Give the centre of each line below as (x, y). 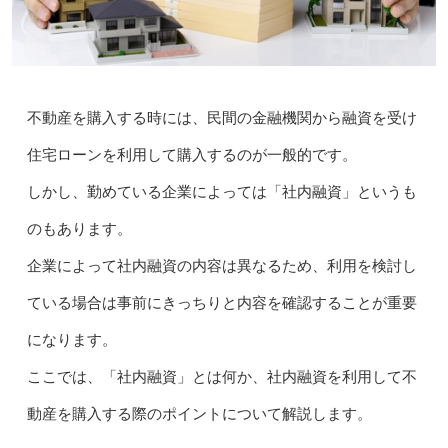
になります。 (71, 340)
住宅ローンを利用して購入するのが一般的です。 (191, 155)
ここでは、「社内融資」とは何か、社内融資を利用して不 (221, 377)
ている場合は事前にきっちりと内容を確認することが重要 (221, 303)
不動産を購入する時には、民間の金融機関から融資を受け (221, 118)
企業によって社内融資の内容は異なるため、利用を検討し (221, 266)
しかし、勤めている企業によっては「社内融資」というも (221, 192)
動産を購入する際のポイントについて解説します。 (199, 414)
